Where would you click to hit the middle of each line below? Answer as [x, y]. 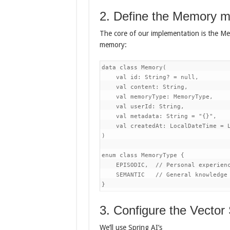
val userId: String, [143, 107]
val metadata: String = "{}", [159, 116]
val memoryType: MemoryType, [157, 97]
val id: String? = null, [150, 77]
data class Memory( [134, 68]
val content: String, [145, 87]
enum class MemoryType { [143, 155]
